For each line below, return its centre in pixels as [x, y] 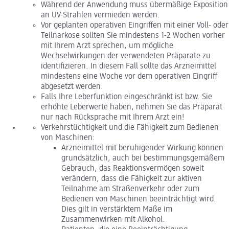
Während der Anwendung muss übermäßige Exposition [134, 5]
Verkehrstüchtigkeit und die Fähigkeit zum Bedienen [130, 128]
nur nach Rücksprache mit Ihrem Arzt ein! [113, 118]
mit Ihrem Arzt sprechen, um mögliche [107, 46]
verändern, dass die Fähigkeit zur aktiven [132, 179]
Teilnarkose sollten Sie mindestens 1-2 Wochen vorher [133, 36]
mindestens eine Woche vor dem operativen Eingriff [129, 77]
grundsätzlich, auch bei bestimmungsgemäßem [143, 159]
